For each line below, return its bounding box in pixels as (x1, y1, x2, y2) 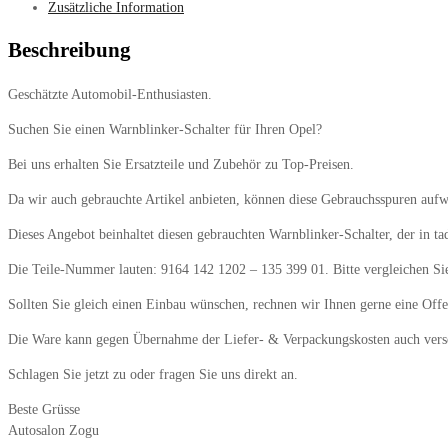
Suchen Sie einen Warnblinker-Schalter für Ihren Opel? (8, 121, 322, 137)
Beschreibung (8, 38, 131, 63)
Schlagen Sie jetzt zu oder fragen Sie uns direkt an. (8, 366, 298, 382)
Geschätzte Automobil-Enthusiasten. (8, 86, 212, 102)
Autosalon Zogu (8, 422, 99, 438)
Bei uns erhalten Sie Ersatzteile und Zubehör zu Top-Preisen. (8, 156, 354, 172)
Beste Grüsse (8, 401, 80, 417)
